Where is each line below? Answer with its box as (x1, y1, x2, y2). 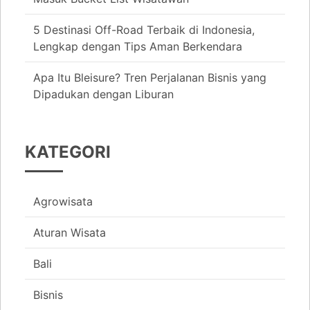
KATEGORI (25, 142, 111, 163)
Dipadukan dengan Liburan (33, 87, 174, 102)
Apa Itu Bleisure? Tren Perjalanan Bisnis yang (33, 71, 266, 85)
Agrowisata (33, 194, 93, 209)
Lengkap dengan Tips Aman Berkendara (33, 39, 242, 54)
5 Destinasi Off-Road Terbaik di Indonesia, (33, 23, 255, 37)
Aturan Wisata (33, 226, 106, 240)
